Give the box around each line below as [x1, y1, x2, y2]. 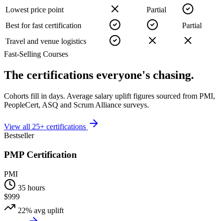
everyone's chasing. [96, 69, 194, 82]
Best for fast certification [5, 21, 81, 30]
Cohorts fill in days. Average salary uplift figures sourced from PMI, [4, 92, 215, 101]
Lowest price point [5, 5, 64, 14]
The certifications [4, 69, 96, 82]
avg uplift [32, 206, 64, 215]
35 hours [18, 183, 45, 192]
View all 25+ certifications [4, 122, 88, 131]
